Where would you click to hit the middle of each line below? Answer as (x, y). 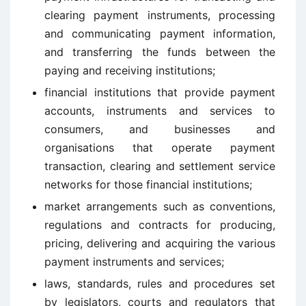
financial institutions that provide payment (160, 92)
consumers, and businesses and (160, 129)
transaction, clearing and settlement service (160, 166)
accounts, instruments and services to (160, 111)
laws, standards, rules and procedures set (160, 283)
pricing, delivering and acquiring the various (160, 243)
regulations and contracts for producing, (160, 225)
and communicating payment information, (160, 33)
